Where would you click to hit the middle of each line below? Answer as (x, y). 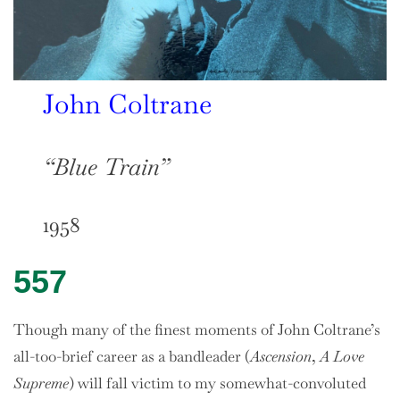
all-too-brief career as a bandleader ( (132, 357)
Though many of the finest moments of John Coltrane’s (197, 330)
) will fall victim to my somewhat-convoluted (217, 383)
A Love (342, 357)
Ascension (281, 357)
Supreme (41, 383)
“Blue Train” (106, 167)
